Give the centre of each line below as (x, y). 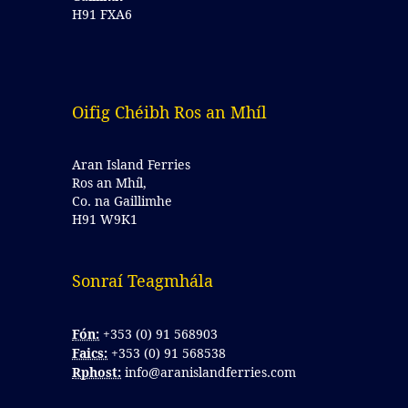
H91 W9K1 (105, 219)
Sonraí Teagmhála (145, 280)
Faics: (90, 353)
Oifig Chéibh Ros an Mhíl (169, 112)
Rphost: (97, 372)
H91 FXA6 (102, 14)
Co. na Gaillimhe (122, 201)
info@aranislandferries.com (210, 372)
